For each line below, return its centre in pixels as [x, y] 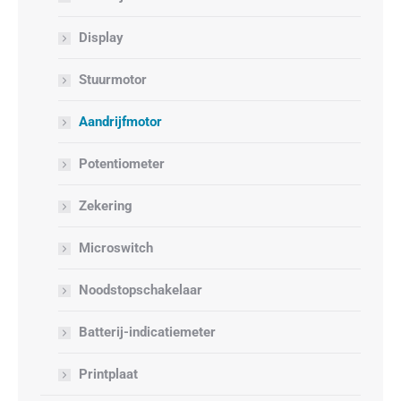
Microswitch [116, 248]
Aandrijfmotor [120, 122]
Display [101, 38]
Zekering [106, 206]
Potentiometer [122, 164]
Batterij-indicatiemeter [147, 332]
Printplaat [108, 374]
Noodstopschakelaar [141, 290]
